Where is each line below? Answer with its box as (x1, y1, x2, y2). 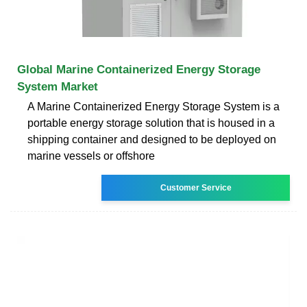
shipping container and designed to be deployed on (27, 133, 276, 145)
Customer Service (160, 182, 232, 193)
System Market (17, 79, 98, 93)
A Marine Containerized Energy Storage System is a (27, 100, 280, 112)
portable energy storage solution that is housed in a (27, 116, 275, 129)
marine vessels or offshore (27, 149, 155, 162)
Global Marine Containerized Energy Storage (17, 62, 260, 76)
